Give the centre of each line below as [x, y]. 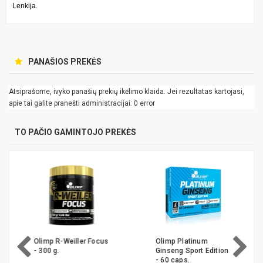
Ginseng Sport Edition [192, 250]
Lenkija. [25, 6]
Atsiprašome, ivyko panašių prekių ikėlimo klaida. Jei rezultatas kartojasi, [127, 91]
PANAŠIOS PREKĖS [65, 61]
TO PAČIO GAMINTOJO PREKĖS [75, 132]
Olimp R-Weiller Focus [70, 241]
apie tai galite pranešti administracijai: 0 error [82, 103]
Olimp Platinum [181, 241]
